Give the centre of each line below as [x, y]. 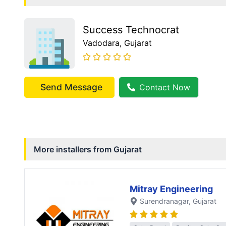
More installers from [74, 150]
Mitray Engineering [171, 189]
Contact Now [165, 88]
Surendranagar [164, 201]
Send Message [71, 87]
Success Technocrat [131, 30]
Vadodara [101, 43]
